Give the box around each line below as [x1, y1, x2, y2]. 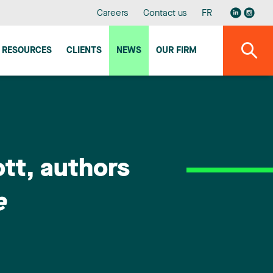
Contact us [143, 9, 188, 18]
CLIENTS [66, 46, 102, 55]
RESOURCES [2, 46, 52, 55]
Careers [96, 9, 129, 18]
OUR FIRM [156, 46, 197, 55]
